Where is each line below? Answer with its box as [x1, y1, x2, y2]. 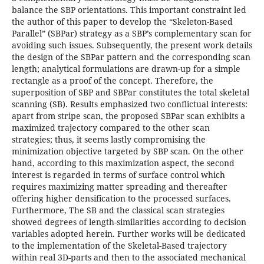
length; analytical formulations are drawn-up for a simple [11, 63, 240, 75]
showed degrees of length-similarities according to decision [11, 216, 246, 228]
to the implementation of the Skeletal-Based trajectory [11, 240, 227, 252]
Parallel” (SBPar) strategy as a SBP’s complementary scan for [11, 28, 252, 39]
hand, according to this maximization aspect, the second [11, 157, 235, 169]
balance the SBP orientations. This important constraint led [11, 4, 246, 16]
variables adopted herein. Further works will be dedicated [11, 228, 246, 240]
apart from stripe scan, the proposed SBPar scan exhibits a [11, 110, 245, 122]
